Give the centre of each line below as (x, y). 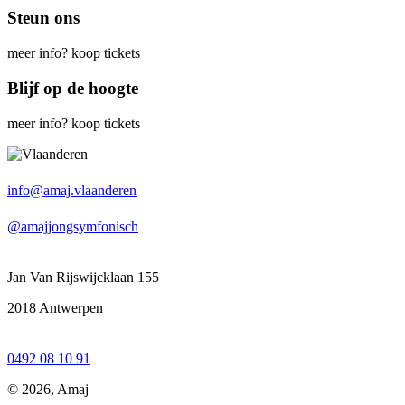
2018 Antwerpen (55, 307)
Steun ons (43, 18)
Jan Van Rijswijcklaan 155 (83, 277)
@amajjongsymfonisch (73, 226)
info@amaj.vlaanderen (72, 190)
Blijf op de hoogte (73, 88)
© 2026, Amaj (48, 389)
